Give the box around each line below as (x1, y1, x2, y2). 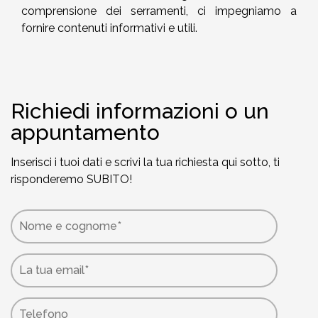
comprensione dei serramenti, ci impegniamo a (21, 4, 297, 18)
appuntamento (11, 120, 160, 145)
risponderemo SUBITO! (11, 172, 132, 186)
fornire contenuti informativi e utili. (21, 21, 197, 35)
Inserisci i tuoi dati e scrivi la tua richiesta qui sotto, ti (11, 155, 280, 169)
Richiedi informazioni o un (11, 99, 269, 124)
